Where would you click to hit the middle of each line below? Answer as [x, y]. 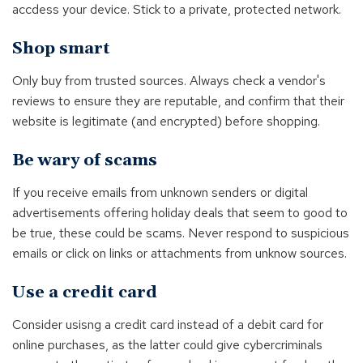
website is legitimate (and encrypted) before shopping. [166, 121]
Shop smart [61, 49]
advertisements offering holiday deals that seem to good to [180, 213]
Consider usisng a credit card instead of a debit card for [168, 325]
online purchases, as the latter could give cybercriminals [167, 345]
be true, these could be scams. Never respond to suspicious [181, 233]
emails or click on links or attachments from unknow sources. [179, 253]
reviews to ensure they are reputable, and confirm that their [178, 101]
